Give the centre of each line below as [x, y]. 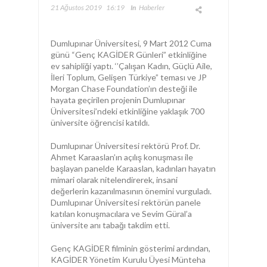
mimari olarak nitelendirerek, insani [114, 180]
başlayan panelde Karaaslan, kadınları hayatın [133, 168]
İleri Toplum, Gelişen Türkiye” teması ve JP [129, 77]
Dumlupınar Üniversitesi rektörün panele [126, 202]
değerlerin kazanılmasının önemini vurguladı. [131, 191]
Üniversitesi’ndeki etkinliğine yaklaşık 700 [128, 111]
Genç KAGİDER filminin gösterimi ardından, [131, 248]
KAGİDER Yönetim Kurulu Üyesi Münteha [128, 260]
